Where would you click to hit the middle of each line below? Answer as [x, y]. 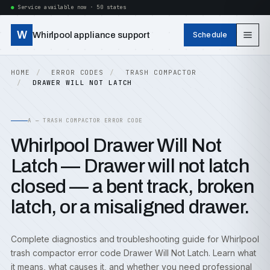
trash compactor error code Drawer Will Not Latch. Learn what [133, 253]
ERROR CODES [77, 72]
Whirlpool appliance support [91, 35]
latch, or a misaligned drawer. [130, 207]
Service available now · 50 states [72, 7]
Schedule [210, 35]
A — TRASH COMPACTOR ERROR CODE [85, 121]
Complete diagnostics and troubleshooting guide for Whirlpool [135, 239]
